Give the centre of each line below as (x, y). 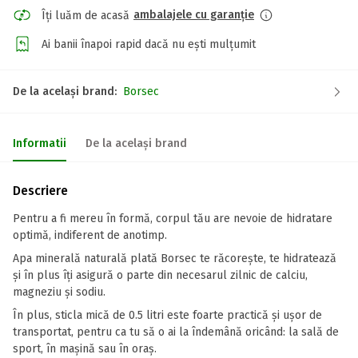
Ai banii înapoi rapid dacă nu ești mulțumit (149, 44)
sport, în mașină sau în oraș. (86, 349)
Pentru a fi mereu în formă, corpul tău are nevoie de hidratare (173, 219)
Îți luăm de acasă (86, 15)
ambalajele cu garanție (194, 15)
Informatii (40, 143)
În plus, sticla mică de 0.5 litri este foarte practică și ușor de (167, 315)
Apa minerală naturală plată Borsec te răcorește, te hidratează (175, 259)
